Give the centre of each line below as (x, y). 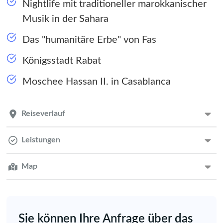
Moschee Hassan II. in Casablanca (97, 82)
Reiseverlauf (43, 114)
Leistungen (41, 140)
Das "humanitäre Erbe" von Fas (89, 40)
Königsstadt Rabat (62, 61)
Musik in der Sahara (65, 19)
